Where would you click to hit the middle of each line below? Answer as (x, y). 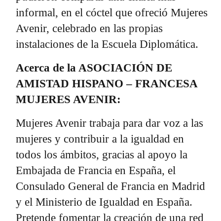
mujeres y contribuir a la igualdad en (100, 139)
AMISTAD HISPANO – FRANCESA (107, 83)
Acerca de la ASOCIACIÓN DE (94, 68)
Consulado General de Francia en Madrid (110, 186)
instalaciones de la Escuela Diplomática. (107, 44)
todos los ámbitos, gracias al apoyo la (102, 154)
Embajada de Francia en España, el (96, 170)
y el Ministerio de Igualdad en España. (104, 202)
